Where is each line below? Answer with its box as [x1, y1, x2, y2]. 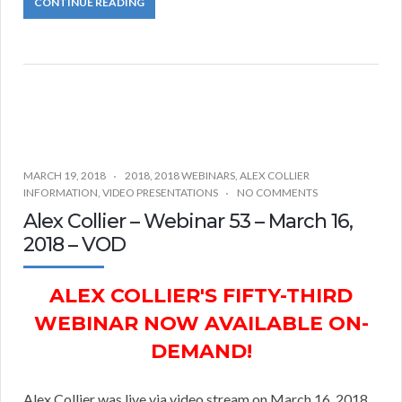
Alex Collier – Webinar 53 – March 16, [23, 209, 353, 234]
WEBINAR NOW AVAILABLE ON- [33, 311, 369, 336]
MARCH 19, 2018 [23, 169, 106, 183]
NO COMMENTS [237, 186, 318, 200]
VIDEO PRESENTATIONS [102, 186, 218, 200]
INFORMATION [23, 186, 98, 200]
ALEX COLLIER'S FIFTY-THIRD [49, 284, 353, 309]
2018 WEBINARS [154, 169, 235, 183]
